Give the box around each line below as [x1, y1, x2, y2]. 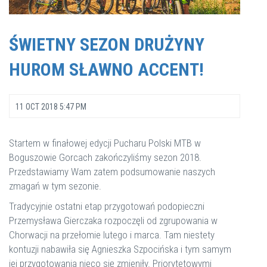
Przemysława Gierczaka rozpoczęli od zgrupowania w [9, 215, 218, 226]
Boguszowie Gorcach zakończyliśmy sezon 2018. [9, 151, 201, 163]
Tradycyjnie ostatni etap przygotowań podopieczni [9, 200, 204, 212]
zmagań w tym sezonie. [9, 180, 101, 192]
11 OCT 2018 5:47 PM [15, 102, 86, 111]
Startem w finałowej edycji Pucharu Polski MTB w [9, 137, 201, 149]
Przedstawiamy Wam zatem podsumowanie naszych [9, 166, 215, 178]
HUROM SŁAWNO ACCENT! [9, 59, 204, 80]
